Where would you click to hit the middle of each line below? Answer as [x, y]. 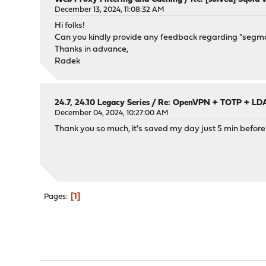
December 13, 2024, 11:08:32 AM [110, 10]
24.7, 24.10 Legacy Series [102, 103]
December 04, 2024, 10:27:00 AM [112, 113]
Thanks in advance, [92, 50]
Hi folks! [70, 26]
